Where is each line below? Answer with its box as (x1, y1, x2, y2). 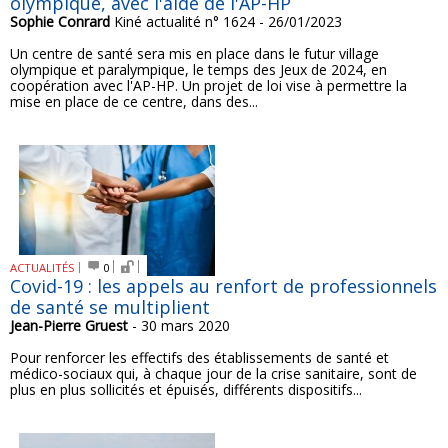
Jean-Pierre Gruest (10, 316, 128, 335)
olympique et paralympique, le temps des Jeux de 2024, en (10, 60, 387, 79)
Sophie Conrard (10, 12, 110, 31)
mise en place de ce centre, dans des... (10, 92, 258, 111)
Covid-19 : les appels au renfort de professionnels (10, 274, 437, 298)
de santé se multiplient (10, 295, 210, 319)
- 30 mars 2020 (128, 316, 230, 335)
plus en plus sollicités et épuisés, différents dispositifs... (10, 380, 362, 399)
